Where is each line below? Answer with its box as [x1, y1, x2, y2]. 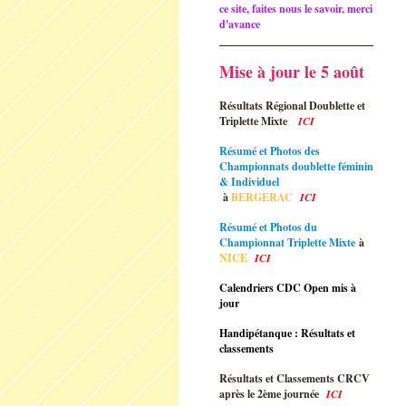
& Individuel [219, 174, 279, 189]
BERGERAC [231, 189, 300, 205]
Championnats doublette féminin [219, 159, 373, 174]
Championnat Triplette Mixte [219, 235, 355, 250]
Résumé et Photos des [219, 143, 320, 159]
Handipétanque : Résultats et [219, 325, 355, 341]
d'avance [219, 16, 260, 32]
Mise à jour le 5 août [219, 60, 364, 83]
